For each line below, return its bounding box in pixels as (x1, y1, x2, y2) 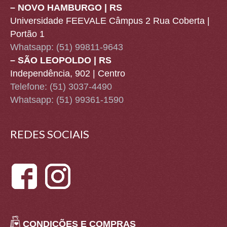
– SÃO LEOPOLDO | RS (10, 55, 111, 65)
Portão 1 (10, 28, 45, 39)
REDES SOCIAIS (10, 127, 89, 141)
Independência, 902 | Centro (10, 68, 125, 79)
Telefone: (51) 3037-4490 (10, 81, 112, 92)
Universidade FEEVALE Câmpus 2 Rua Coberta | (10, 15, 210, 26)
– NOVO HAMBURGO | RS (10, 2, 122, 13)
